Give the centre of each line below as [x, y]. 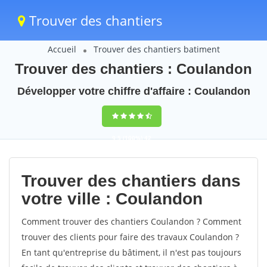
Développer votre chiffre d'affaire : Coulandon [133, 91]
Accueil [62, 49]
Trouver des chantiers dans [131, 181]
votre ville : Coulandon [112, 199]
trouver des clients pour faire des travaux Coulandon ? [130, 237]
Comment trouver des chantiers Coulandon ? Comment [131, 221]
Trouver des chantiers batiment [156, 49]
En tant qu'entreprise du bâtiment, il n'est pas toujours [131, 252]
